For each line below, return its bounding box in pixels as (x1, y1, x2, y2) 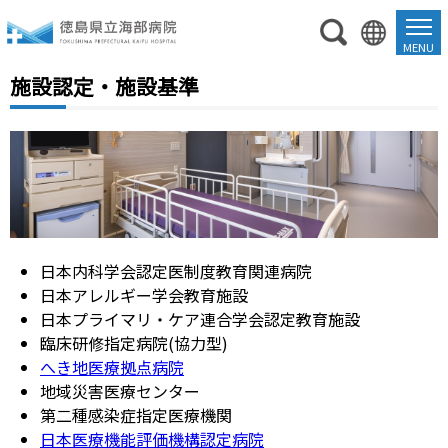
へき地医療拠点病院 (40, 354, 184, 379)
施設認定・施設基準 (10, 71, 199, 101)
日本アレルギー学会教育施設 (40, 282, 248, 307)
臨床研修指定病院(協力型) (40, 330, 228, 355)
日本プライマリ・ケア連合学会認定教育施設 (40, 306, 360, 331)
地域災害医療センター (40, 378, 200, 403)
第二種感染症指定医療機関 (40, 402, 232, 427)
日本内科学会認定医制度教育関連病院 (40, 258, 312, 283)
